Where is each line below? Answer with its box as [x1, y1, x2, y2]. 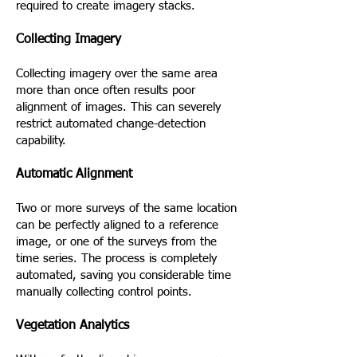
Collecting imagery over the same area [16, 68, 218, 80]
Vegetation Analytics [16, 320, 129, 332]
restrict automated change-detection [16, 118, 206, 130]
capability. [16, 135, 66, 147]
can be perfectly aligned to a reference [16, 219, 218, 231]
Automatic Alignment [16, 168, 132, 181]
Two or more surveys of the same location [16, 202, 237, 214]
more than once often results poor [16, 84, 195, 96]
